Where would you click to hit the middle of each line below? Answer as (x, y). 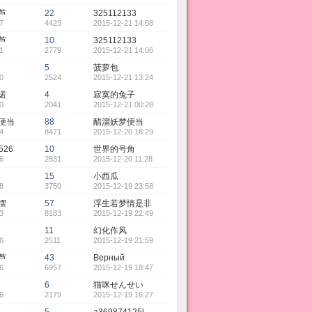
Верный (109, 258)
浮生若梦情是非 (123, 203)
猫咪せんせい (118, 285)
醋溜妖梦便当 (118, 122)
